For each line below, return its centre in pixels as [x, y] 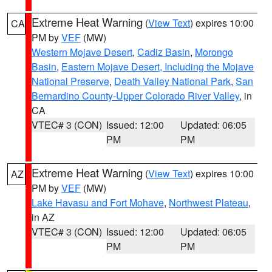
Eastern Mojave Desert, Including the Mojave [158, 66]
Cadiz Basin [164, 52]
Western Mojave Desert [82, 52]
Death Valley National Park [172, 81]
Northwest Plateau [209, 202]
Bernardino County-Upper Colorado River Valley [135, 96]
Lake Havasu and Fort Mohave [98, 202]
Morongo [214, 52]
